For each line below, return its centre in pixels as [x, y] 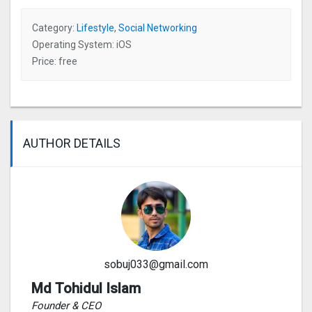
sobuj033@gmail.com [156, 265]
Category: [54, 28]
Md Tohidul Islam [86, 289]
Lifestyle [95, 28]
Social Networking [158, 28]
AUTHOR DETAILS [72, 143]
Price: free [55, 62]
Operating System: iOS [82, 45]
